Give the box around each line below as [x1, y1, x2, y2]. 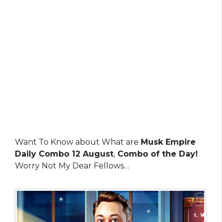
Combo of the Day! [115, 149, 198, 159]
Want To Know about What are [15, 137, 141, 147]
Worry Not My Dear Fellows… [15, 161, 129, 170]
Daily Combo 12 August [15, 149, 113, 159]
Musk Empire [141, 137, 196, 147]
